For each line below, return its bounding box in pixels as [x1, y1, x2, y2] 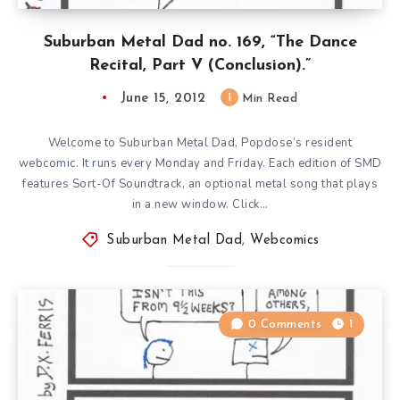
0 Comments [247, 318, 322, 330]
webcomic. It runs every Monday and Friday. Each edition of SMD [18, 154, 382, 171]
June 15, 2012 [120, 91, 206, 105]
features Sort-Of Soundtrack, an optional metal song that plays [22, 175, 378, 192]
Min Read [237, 92, 298, 104]
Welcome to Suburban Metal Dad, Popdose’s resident [47, 134, 353, 151]
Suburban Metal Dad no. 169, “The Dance [43, 33, 357, 51]
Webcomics [250, 233, 320, 247]
